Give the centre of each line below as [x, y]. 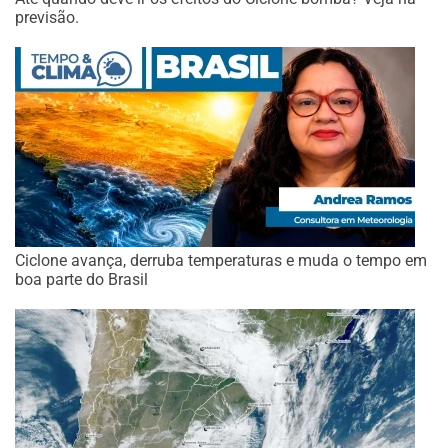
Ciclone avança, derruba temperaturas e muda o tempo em [221, 261]
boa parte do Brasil [81, 280]
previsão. [47, 18]
